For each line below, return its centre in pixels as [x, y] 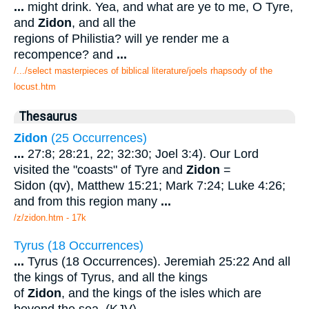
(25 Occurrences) [97, 138]
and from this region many [87, 202]
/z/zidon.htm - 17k [50, 218]
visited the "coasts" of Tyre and [100, 170]
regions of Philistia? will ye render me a [121, 39]
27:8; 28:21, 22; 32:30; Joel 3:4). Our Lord [141, 154]
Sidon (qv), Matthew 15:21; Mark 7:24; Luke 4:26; [150, 186]
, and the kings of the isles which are [161, 293]
